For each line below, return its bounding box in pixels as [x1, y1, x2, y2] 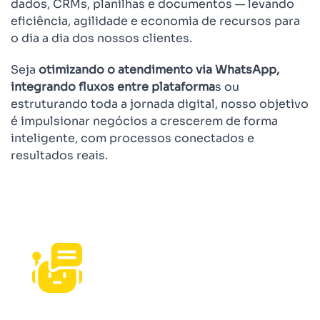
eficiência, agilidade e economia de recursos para [11, 14, 300, 29]
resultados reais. [11, 148, 108, 164]
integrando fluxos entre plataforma [11, 79, 215, 95]
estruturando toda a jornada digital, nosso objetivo [11, 96, 309, 112]
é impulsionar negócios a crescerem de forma [11, 114, 278, 129]
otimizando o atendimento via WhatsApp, [36, 62, 279, 78]
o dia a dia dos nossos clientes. [11, 31, 192, 46]
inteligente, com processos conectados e [11, 131, 254, 146]
